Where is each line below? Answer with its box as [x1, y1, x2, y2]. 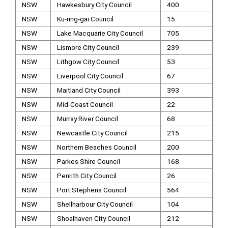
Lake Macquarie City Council [56, 29, 143, 37]
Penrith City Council [56, 172, 117, 180]
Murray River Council [56, 115, 118, 123]
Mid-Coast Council [56, 100, 113, 108]
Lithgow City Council [56, 58, 119, 66]
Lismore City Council [56, 43, 119, 51]
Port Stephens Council [56, 186, 126, 194]
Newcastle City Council [56, 129, 128, 137]
